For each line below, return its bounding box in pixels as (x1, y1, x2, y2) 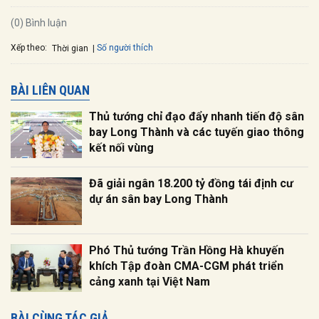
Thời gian (52, 43, 88, 53)
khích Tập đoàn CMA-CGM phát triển (89, 259, 283, 273)
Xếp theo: (11, 42, 47, 53)
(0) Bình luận (11, 17, 67, 29)
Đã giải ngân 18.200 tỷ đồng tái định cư (89, 177, 293, 191)
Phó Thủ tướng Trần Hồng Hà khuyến (89, 244, 284, 258)
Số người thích (97, 43, 153, 53)
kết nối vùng (89, 141, 154, 155)
